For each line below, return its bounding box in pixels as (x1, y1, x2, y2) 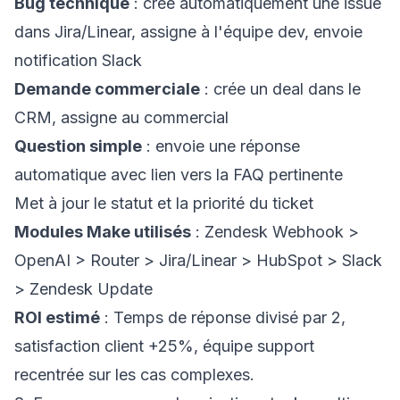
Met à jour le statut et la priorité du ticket (14, 194, 313, 212)
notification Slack (14, 51, 142, 70)
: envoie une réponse (142, 137, 300, 155)
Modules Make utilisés (14, 222, 191, 241)
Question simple (14, 137, 142, 155)
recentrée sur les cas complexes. (14, 365, 254, 384)
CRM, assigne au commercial (14, 108, 229, 127)
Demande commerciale (14, 79, 200, 98)
